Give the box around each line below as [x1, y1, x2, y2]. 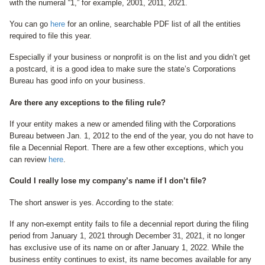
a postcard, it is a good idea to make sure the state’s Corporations [9, 64, 236, 74]
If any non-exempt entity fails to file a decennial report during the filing [9, 219, 248, 228]
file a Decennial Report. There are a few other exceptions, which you [9, 143, 243, 152]
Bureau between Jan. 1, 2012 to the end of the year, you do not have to [9, 131, 253, 140]
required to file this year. [9, 31, 92, 40]
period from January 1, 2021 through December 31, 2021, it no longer [9, 231, 245, 240]
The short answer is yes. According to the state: [9, 198, 174, 207]
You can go [9, 19, 50, 28]
